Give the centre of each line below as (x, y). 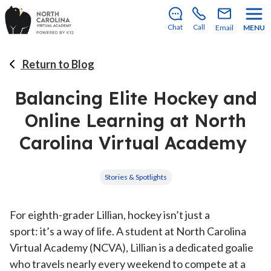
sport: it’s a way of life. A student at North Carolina (128, 231)
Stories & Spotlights (135, 177)
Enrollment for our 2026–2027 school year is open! (122, 12)
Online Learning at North (135, 120)
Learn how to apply (53, 22)
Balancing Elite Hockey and (135, 98)
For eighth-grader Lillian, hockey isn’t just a (110, 215)
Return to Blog (58, 64)
